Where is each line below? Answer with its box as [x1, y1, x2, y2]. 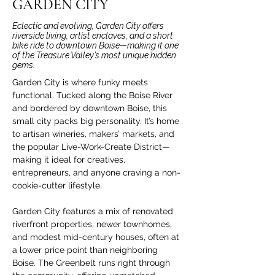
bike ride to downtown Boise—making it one [12, 41, 179, 50]
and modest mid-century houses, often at [12, 232, 182, 242]
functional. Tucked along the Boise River [12, 90, 175, 100]
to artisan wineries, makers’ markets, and [12, 129, 177, 139]
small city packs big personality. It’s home [12, 116, 182, 126]
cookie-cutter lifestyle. [12, 180, 102, 190]
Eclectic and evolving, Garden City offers [12, 21, 164, 31]
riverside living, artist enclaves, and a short [12, 31, 173, 41]
